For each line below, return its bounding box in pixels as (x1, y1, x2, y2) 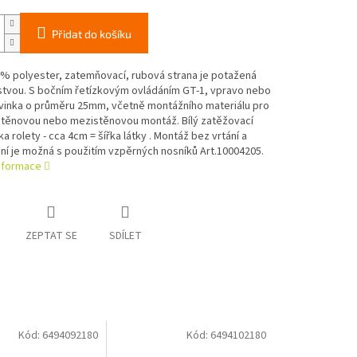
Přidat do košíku (51, 27, 131, 41)
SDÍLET (108, 228, 142, 245)
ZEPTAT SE (25, 228, 77, 245)
